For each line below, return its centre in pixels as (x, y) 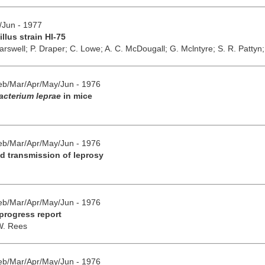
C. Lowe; (87, 48)
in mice (76, 96)
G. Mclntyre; (193, 48)
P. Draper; (50, 48)
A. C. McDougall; (137, 48)
